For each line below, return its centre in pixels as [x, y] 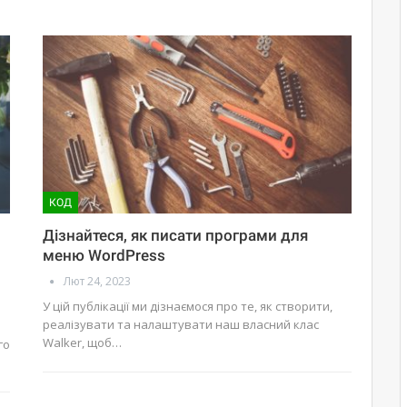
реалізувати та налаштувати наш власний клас [181, 325]
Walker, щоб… [83, 343]
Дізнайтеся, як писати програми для [176, 236]
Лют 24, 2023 [98, 282]
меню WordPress [104, 256]
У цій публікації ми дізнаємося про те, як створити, [188, 307]
